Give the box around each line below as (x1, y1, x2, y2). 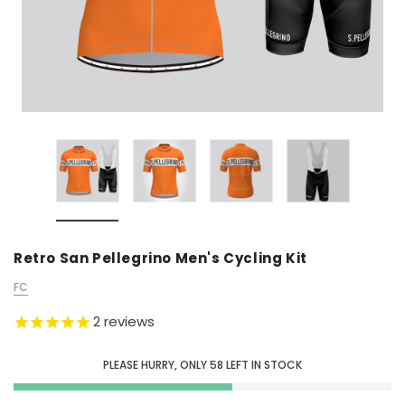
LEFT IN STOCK (226, 357, 302, 373)
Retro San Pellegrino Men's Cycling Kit (14, 248, 307, 268)
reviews (100, 311, 155, 331)
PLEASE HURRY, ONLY (103, 357, 207, 373)
